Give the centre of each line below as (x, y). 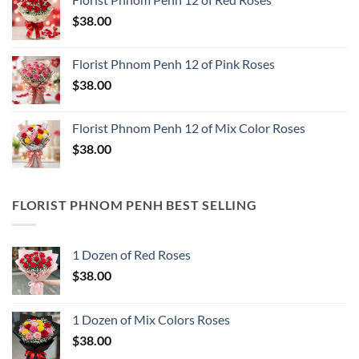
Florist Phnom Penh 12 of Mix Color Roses (189, 127)
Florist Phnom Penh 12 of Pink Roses (173, 63)
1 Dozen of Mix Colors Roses (151, 319)
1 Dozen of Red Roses (131, 254)
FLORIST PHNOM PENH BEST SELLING (135, 204)
